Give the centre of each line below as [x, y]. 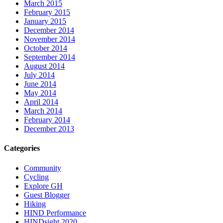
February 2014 [47, 120]
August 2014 [44, 66]
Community [43, 168]
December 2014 [49, 30]
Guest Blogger [47, 195]
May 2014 [40, 93]
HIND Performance [55, 213]
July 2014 [39, 75]
